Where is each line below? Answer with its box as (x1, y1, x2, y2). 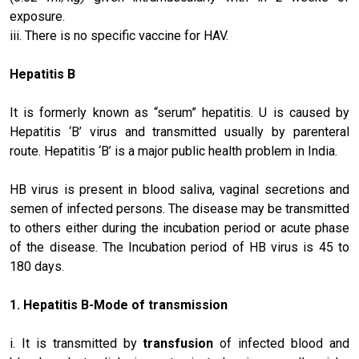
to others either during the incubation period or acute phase (10, 220, 349, 236)
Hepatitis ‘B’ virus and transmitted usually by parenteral (10, 124, 349, 139)
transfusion (143, 336, 220, 351)
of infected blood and (220, 336, 350, 351)
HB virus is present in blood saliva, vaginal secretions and (10, 182, 349, 197)
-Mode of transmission (89, 297, 228, 313)
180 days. (10, 259, 64, 274)
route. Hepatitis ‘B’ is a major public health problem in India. (10, 143, 337, 159)
